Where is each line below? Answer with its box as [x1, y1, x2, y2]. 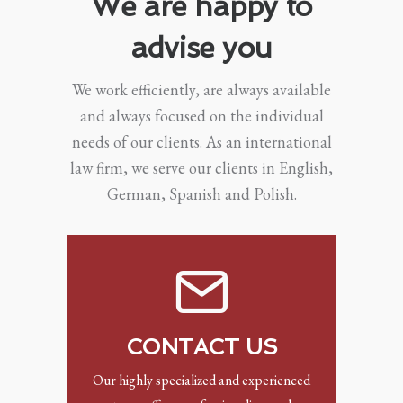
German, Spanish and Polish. [106, 183, 297, 204]
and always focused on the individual [79, 104, 324, 126]
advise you [130, 30, 273, 65]
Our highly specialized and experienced [93, 370, 310, 390]
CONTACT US [125, 333, 278, 360]
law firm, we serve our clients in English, [70, 157, 333, 178]
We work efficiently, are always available [72, 78, 331, 100]
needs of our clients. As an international [71, 130, 332, 152]
